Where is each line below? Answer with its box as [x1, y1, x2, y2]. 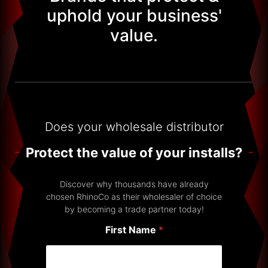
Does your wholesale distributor [44, 119, 224, 134]
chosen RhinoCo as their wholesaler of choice [46, 191, 222, 202]
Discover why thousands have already [59, 178, 209, 189]
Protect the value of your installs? [26, 144, 242, 160]
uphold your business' [46, 5, 222, 26]
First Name [105, 223, 159, 236]
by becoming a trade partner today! [64, 203, 204, 214]
